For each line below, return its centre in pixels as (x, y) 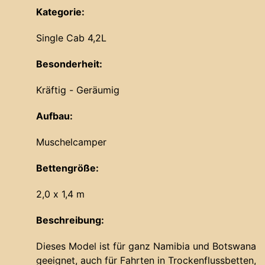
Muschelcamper (71, 142)
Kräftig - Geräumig (78, 90)
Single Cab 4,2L (71, 38)
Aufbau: (54, 116)
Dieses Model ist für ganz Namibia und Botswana (146, 246)
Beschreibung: (70, 220)
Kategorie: (60, 12)
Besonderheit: (69, 64)
